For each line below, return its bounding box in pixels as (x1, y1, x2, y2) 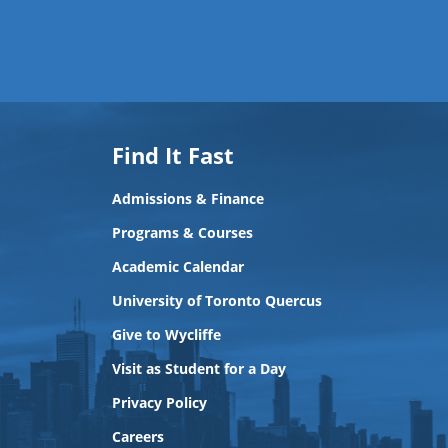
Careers (112, 427, 164, 446)
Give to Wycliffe (112, 325, 221, 344)
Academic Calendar (112, 257, 244, 276)
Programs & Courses (112, 223, 253, 242)
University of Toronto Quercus (112, 291, 322, 310)
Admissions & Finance (112, 189, 264, 208)
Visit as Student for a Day (112, 359, 286, 378)
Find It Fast (112, 140, 234, 170)
